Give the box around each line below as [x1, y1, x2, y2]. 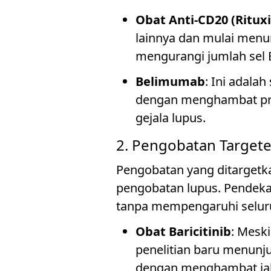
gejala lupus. [135, 109, 206, 126]
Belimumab [135, 73, 205, 90]
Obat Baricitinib [135, 223, 231, 240]
